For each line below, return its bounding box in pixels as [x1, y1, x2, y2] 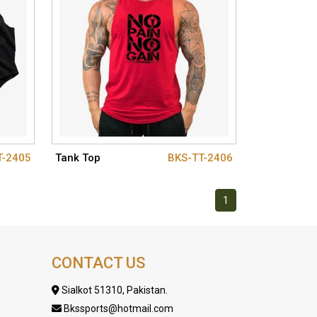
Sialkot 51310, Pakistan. [59, 284, 168, 296]
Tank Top [54, 151, 100, 165]
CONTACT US [52, 254, 145, 272]
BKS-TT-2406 [167, 151, 233, 165]
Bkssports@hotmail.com [62, 303, 173, 315]
